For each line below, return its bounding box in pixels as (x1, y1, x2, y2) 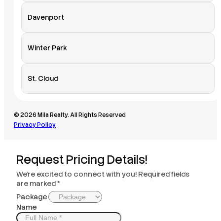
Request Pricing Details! (16, 152, 147, 168)
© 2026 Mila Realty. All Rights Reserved (14, 111, 126, 119)
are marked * (16, 179, 60, 188)
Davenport (28, 13, 64, 22)
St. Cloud (28, 74, 58, 83)
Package (16, 192, 47, 202)
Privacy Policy (14, 121, 56, 129)
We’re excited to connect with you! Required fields (16, 170, 189, 179)
